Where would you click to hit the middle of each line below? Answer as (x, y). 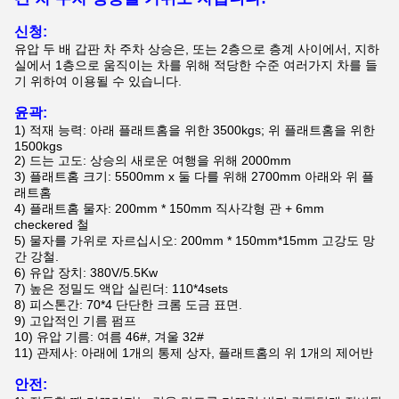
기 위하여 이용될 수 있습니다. (98, 81)
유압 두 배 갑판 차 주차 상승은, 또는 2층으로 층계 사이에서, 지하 (197, 49)
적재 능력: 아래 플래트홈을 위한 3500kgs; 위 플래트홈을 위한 (202, 130)
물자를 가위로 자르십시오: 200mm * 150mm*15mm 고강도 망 (202, 240)
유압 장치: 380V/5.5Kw (94, 273)
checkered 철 (52, 224)
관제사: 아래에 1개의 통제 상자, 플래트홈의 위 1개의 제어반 (205, 353)
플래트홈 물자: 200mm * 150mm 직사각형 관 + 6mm (177, 208)
